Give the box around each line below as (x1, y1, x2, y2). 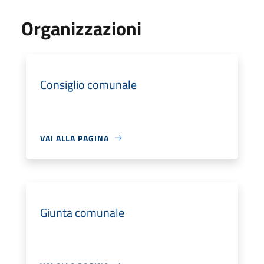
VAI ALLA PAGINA (40, 131, 109, 144)
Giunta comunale (40, 203, 124, 222)
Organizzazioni (21, 14, 141, 42)
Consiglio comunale (40, 75, 137, 94)
